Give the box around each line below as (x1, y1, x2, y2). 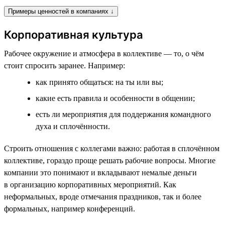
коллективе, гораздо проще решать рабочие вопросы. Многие (4, 156, 215, 165)
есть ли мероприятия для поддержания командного (36, 109, 211, 119)
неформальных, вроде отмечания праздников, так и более (4, 192, 201, 201)
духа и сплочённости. (36, 122, 110, 131)
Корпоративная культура (4, 28, 143, 41)
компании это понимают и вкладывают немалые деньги (4, 168, 197, 177)
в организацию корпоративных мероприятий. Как (4, 180, 176, 189)
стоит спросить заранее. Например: (4, 61, 125, 70)
